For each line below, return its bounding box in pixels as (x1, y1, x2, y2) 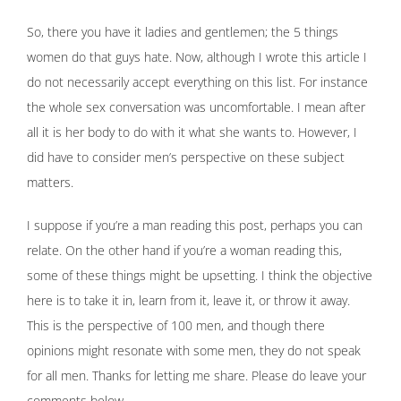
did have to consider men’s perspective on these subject (27, 148, 345, 166)
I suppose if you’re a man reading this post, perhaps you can (27, 216, 363, 234)
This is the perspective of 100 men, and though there (27, 316, 325, 334)
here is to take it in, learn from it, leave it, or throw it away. (27, 291, 350, 309)
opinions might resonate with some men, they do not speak (27, 341, 361, 359)
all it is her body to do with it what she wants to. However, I (27, 123, 357, 141)
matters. (27, 173, 73, 191)
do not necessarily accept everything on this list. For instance (27, 73, 368, 90)
